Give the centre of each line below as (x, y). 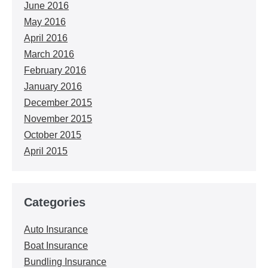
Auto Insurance (56, 229)
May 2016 (45, 22)
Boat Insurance (56, 246)
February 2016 (55, 70)
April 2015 (46, 151)
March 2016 (49, 54)
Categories (55, 202)
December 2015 (58, 103)
